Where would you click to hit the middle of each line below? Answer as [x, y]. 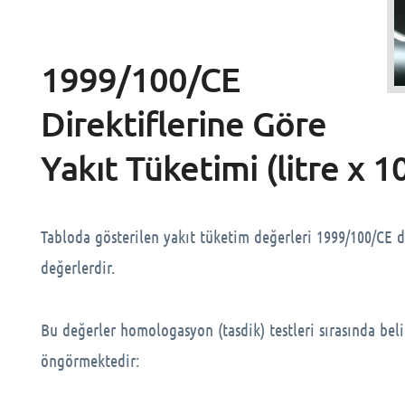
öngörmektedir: [90, 360]
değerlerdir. [78, 267]
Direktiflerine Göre [184, 123]
